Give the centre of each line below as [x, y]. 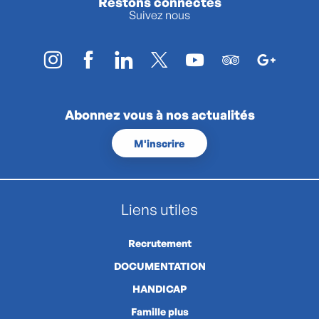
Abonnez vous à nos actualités [159, 114]
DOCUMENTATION [159, 266]
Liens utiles [159, 210]
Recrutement [159, 244]
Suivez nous [159, 15]
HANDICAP [159, 289]
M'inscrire [159, 143]
